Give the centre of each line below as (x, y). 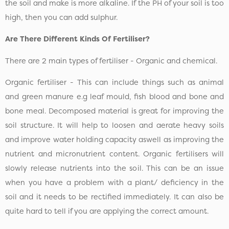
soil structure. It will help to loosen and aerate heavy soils (114, 125)
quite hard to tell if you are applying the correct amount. (107, 211)
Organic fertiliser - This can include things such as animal (114, 83)
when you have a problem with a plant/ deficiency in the (114, 183)
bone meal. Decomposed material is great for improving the (114, 111)
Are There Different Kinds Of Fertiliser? (77, 39)
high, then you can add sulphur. (61, 17)
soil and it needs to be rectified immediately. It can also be (114, 197)
